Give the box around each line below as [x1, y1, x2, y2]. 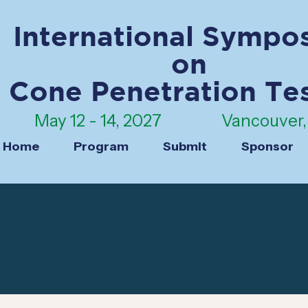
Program [74, 139, 129, 154]
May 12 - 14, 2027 [34, 111, 165, 131]
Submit [163, 139, 207, 154]
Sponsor [241, 139, 294, 154]
